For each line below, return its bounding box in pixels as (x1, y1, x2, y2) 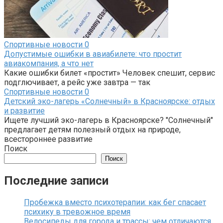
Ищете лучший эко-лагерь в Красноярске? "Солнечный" (4, 115, 213, 125)
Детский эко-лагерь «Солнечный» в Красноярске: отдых (4, 97, 215, 107)
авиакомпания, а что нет (4, 59, 94, 69)
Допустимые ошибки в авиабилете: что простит (4, 49, 182, 59)
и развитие (4, 106, 45, 116)
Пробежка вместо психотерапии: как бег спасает (24, 197, 206, 207)
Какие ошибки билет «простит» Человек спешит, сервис (4, 68, 215, 78)
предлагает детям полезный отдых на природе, (4, 125, 181, 135)
